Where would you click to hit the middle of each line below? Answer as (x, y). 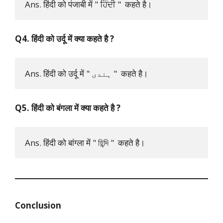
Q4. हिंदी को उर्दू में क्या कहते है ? (64, 39)
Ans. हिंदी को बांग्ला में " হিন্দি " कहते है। (85, 142)
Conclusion (38, 205)
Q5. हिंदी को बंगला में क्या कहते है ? (68, 108)
